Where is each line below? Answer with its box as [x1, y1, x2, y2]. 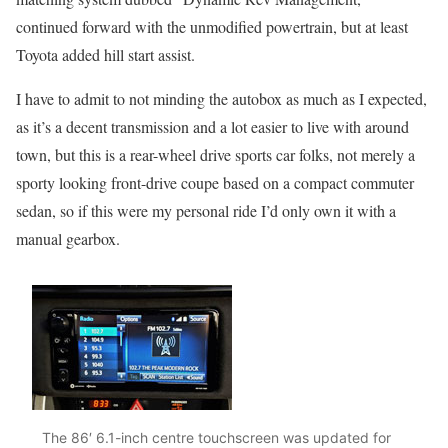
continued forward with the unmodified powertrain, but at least [16, 15, 408, 37]
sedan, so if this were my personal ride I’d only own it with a [16, 199, 396, 221]
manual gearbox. [16, 227, 120, 249]
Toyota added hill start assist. [16, 43, 195, 65]
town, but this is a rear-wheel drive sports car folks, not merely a [16, 143, 415, 165]
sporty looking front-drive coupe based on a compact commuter [16, 171, 414, 193]
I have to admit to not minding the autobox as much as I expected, [16, 87, 427, 109]
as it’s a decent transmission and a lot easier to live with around [16, 115, 409, 137]
